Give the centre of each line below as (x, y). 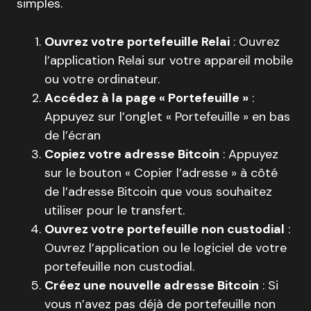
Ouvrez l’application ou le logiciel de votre (166, 247)
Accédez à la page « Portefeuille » (146, 98)
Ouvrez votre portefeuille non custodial (165, 229)
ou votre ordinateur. (102, 79)
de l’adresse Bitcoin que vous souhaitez (158, 191)
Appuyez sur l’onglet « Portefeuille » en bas (167, 116)
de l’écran (73, 135)
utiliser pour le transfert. (115, 210)
